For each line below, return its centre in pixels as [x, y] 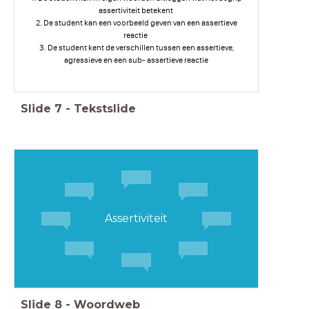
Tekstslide [105, 109]
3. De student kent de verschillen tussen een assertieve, [136, 48]
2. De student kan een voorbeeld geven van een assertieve [136, 23]
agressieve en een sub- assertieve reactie [136, 60]
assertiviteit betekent [136, 11]
